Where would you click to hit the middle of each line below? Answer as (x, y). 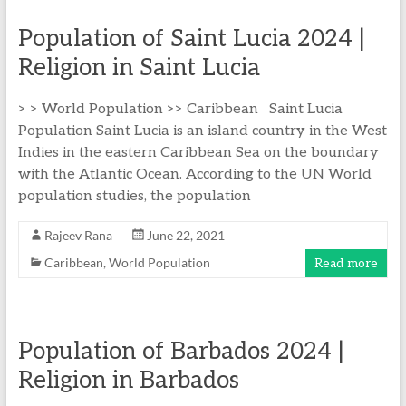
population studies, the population (134, 196)
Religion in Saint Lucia (139, 68)
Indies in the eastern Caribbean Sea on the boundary (198, 153)
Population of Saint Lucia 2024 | (191, 39)
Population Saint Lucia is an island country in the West (202, 131)
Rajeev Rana (78, 235)
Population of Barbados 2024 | (181, 352)
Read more (347, 263)
